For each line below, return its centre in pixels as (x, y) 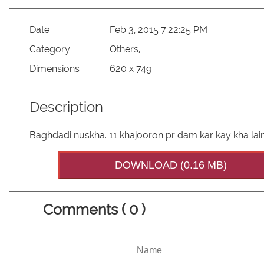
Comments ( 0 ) (94, 209)
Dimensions (54, 68)
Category (49, 49)
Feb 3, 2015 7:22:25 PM (159, 29)
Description (66, 107)
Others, (125, 49)
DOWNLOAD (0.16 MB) (171, 165)
